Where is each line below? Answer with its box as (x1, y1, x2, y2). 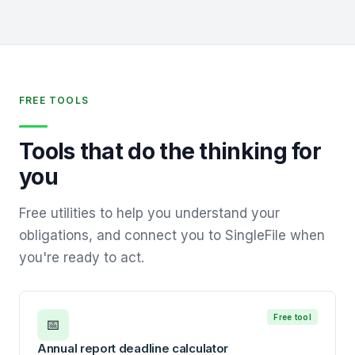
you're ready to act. (19, 250, 144, 265)
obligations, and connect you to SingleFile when (19, 227, 325, 243)
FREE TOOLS (19, 94, 89, 106)
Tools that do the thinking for (19, 138, 321, 165)
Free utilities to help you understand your (19, 205, 280, 221)
